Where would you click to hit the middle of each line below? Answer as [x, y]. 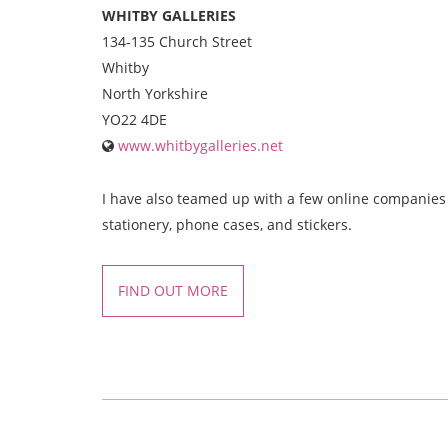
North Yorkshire [155, 93]
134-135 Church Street [177, 41]
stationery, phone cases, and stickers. [227, 224]
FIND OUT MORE [173, 290]
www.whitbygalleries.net [200, 145]
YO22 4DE [134, 119]
